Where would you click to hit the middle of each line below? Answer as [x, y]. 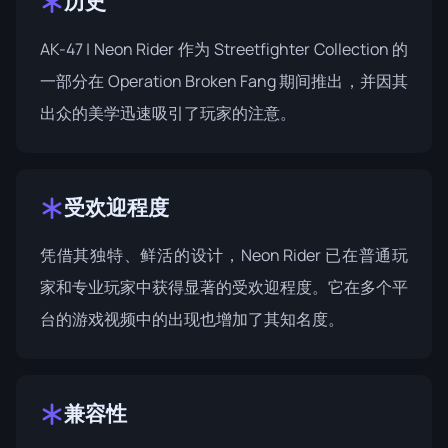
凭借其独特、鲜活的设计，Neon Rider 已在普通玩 [224, 254]
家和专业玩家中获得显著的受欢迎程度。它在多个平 [224, 286]
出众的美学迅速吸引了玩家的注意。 [168, 112]
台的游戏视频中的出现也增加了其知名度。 [192, 318]
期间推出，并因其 [342, 80]
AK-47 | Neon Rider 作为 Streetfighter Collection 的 [224, 48]
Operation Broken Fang [191, 80]
